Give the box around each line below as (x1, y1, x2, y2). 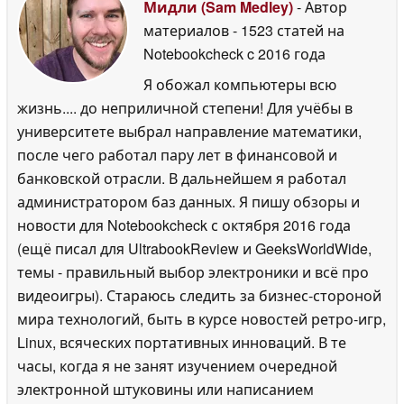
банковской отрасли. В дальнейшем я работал (17, 167, 346, 188)
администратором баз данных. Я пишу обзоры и (17, 190, 360, 212)
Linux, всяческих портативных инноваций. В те (17, 331, 346, 353)
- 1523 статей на (233, 19, 344, 41)
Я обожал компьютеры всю (143, 73, 336, 95)
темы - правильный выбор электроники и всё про (17, 261, 369, 282)
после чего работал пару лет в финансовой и (17, 143, 337, 165)
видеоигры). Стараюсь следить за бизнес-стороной (17, 284, 381, 306)
